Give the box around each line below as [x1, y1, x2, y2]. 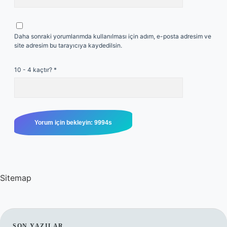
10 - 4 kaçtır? [14, 66, 54, 73]
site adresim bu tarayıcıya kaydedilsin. [14, 42, 122, 49]
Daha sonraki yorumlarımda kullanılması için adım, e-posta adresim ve [14, 32, 211, 40]
